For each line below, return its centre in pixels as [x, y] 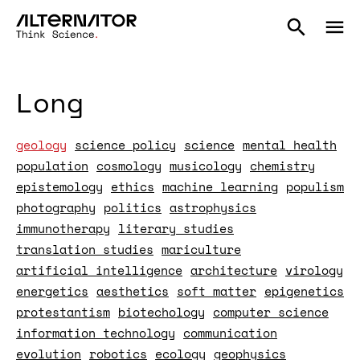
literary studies [176, 228]
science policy [125, 145]
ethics [133, 186]
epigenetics [304, 291]
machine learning [220, 186]
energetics [52, 291]
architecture [234, 270]
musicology [206, 166]
